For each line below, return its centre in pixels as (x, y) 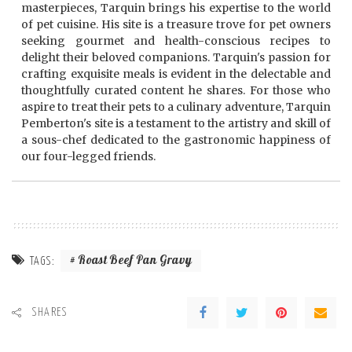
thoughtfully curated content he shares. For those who (176, 91)
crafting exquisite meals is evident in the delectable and (176, 74)
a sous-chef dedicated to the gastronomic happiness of (176, 140)
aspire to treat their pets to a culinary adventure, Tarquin (176, 107)
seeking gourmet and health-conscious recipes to (176, 41)
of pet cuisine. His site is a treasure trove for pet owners (176, 25)
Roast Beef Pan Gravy (135, 261)
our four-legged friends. (88, 157)
